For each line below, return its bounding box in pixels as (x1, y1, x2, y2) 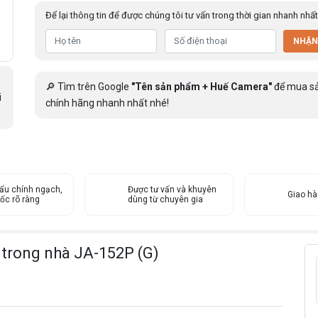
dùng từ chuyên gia (128, 194, 203, 204)
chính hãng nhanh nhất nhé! (45, 97, 169, 109)
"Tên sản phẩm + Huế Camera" (131, 80, 272, 92)
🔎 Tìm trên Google (45, 80, 131, 92)
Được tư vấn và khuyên (128, 185, 216, 194)
